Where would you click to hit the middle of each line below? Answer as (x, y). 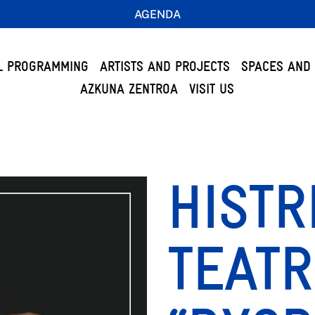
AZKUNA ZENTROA (129, 89)
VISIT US (212, 89)
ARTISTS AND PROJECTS (165, 66)
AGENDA (157, 14)
